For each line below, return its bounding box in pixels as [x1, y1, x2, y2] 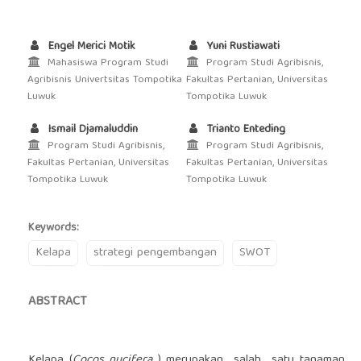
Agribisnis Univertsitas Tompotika [27, 71, 182, 90]
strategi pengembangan [93, 243, 217, 264]
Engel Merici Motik [44, 37, 135, 57]
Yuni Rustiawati [204, 37, 280, 57]
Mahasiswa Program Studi [44, 54, 168, 73]
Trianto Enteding [204, 120, 285, 140]
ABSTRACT [27, 291, 87, 314]
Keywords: [27, 218, 79, 239]
